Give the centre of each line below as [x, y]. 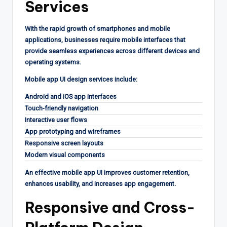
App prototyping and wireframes [73, 131]
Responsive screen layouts [64, 143]
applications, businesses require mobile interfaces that [105, 40]
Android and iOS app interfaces [71, 96]
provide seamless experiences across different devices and [112, 51]
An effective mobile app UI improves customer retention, [107, 172]
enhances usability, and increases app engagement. [100, 183]
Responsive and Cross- [110, 207]
